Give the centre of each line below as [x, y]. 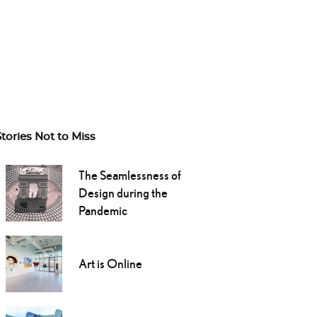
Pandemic [103, 211]
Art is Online [110, 264]
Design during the [123, 193]
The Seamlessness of [129, 175]
